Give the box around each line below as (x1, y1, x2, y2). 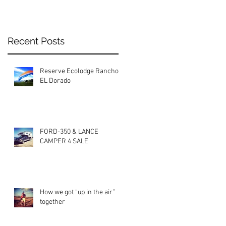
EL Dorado (40, 76, 71, 85)
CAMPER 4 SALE (40, 137, 88, 146)
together (40, 197, 65, 206)
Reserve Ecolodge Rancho (40, 67, 119, 76)
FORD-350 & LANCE (40, 127, 98, 136)
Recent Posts (8, 35, 65, 46)
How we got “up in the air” (40, 188, 115, 197)
